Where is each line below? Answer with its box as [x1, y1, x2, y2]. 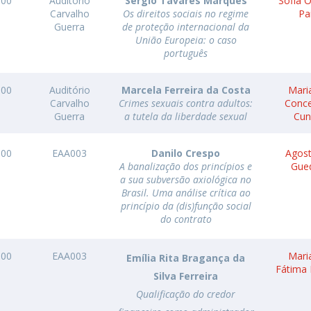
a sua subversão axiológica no [120, 173, 252, 186]
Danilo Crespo [151, 146, 221, 160]
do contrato [160, 212, 212, 226]
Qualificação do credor [136, 287, 236, 301]
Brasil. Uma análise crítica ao [121, 186, 251, 199]
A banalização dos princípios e [119, 160, 253, 173]
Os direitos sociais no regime [123, 7, 249, 20]
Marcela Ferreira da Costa [121, 83, 251, 96]
